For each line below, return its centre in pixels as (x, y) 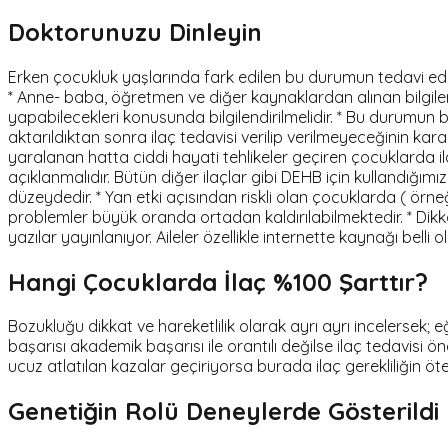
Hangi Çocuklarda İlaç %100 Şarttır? (218, 281)
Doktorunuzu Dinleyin (135, 31)
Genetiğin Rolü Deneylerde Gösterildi (223, 411)
